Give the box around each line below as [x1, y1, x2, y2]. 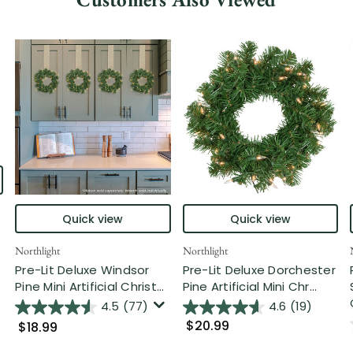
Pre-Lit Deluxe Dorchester [182, 261, 336, 278]
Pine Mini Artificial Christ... [15, 277, 165, 295]
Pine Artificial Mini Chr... [182, 277, 318, 295]
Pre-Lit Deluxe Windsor [15, 261, 150, 278]
